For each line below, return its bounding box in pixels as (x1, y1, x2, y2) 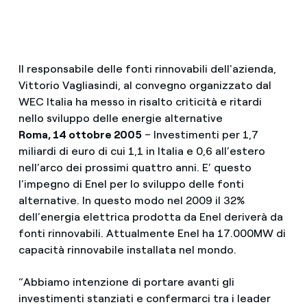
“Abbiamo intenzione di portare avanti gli (18, 275, 234, 289)
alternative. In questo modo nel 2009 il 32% (18, 194, 245, 207)
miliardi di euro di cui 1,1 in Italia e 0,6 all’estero (18, 145, 265, 158)
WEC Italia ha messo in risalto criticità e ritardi (18, 95, 262, 108)
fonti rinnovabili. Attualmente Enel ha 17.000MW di (18, 227, 286, 240)
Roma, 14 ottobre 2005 (18, 128, 143, 141)
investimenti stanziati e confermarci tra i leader (18, 292, 271, 306)
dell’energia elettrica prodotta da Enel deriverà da (18, 210, 283, 223)
